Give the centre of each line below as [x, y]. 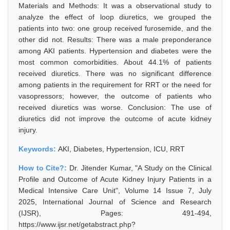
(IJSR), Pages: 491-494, [115, 213]
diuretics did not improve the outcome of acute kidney [115, 119]
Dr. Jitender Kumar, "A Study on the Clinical [141, 168]
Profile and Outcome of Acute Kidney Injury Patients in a [115, 179]
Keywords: [38, 149]
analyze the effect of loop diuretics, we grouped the [115, 17]
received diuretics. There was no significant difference [115, 73]
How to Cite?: [44, 168]
